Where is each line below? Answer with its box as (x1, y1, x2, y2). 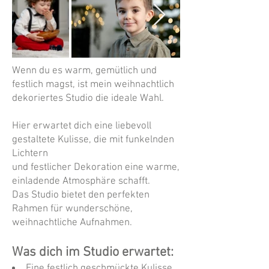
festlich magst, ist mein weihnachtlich (12, 79, 174, 91)
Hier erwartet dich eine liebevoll (12, 120, 151, 133)
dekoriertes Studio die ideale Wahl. (12, 92, 164, 105)
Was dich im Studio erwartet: (12, 244, 174, 261)
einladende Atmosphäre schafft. (12, 175, 150, 188)
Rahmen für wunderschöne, (12, 203, 133, 216)
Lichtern (12, 148, 48, 160)
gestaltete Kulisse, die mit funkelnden (12, 134, 174, 147)
